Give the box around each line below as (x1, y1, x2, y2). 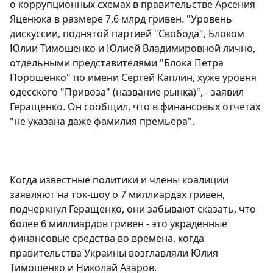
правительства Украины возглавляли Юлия (10, 246, 218, 260)
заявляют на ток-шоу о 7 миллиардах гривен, (10, 188, 225, 202)
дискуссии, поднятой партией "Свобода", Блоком (10, 27, 244, 41)
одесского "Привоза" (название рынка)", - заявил (10, 85, 244, 99)
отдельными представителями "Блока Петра (10, 56, 224, 70)
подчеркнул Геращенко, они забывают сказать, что (10, 202, 256, 216)
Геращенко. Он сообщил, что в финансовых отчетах (10, 100, 260, 114)
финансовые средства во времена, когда (10, 232, 204, 246)
